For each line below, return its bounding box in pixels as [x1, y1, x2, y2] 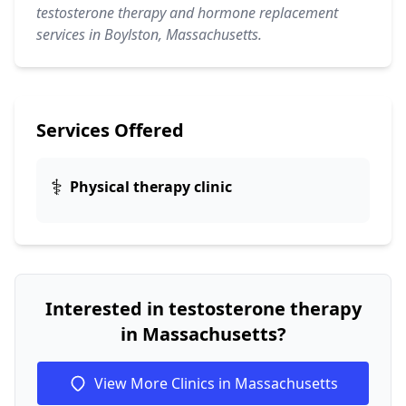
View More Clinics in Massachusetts [93, 373, 338, 393]
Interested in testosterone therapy [44, 296, 362, 321]
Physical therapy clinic [70, 177, 232, 197]
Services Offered [36, 118, 184, 142]
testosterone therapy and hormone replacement [36, 3, 338, 23]
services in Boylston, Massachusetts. [36, 24, 262, 44]
